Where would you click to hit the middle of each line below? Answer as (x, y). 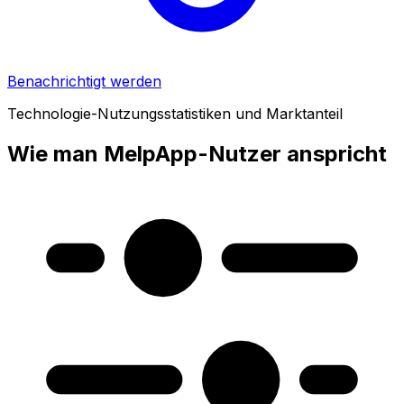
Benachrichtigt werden (84, 81)
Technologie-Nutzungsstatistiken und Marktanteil (175, 113)
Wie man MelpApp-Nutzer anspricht (197, 153)
